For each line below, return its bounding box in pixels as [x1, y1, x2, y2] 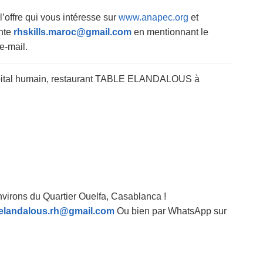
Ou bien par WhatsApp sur [114, 206, 227, 216]
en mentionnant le [131, 27, 208, 37]
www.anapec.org [119, 12, 188, 22]
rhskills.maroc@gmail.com [14, 27, 131, 37]
